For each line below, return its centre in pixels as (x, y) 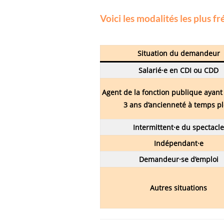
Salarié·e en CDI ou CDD (178, 70)
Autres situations (178, 187)
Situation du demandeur (178, 53)
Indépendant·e (178, 143)
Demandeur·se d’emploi (178, 159)
